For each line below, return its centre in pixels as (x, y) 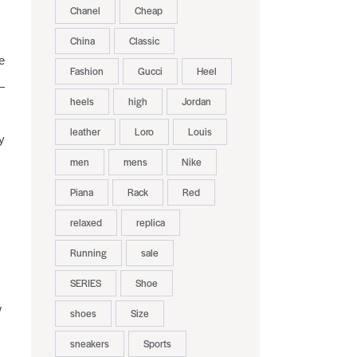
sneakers (89, 344)
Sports (157, 344)
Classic (144, 41)
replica (150, 223)
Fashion (86, 71)
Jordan (196, 102)
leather (85, 132)
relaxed (86, 223)
